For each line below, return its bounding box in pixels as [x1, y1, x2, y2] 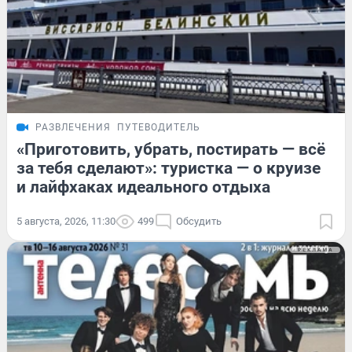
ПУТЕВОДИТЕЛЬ [117, 122, 200, 134]
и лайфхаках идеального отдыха [16, 178, 270, 197]
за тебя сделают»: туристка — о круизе [16, 159, 321, 178]
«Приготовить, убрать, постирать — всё [16, 140, 325, 159]
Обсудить [176, 215, 222, 228]
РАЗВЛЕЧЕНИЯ [35, 122, 111, 134]
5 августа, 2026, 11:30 [16, 215, 115, 228]
